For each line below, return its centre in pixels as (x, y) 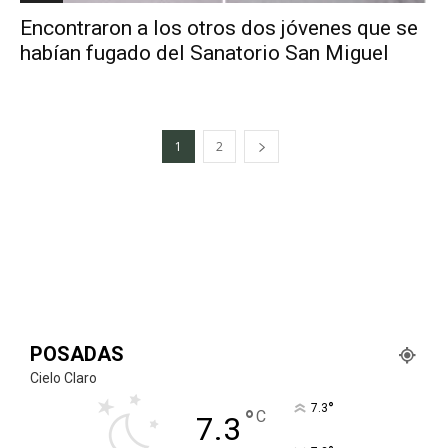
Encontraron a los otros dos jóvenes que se (219, 27)
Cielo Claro (63, 377)
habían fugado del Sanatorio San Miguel (204, 52)
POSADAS (77, 353)
